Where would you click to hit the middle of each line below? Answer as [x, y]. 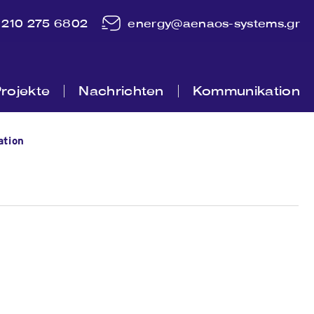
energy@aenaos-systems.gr [214, 23]
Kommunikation [246, 90]
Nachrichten [121, 90]
